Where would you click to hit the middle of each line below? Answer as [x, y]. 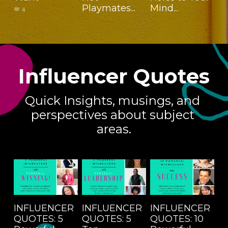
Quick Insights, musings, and [112, 100]
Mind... [164, 8]
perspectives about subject [112, 115]
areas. [114, 129]
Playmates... [108, 8]
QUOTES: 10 [177, 219]
